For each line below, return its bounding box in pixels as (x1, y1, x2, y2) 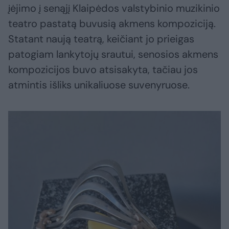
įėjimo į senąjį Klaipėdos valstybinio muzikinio (8, 2, 220, 15)
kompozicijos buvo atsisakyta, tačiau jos (8, 63, 198, 77)
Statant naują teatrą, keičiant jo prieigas (8, 32, 194, 46)
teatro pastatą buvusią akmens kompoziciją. (8, 17, 216, 31)
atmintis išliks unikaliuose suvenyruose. (8, 78, 190, 92)
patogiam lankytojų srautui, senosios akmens (8, 48, 218, 61)
